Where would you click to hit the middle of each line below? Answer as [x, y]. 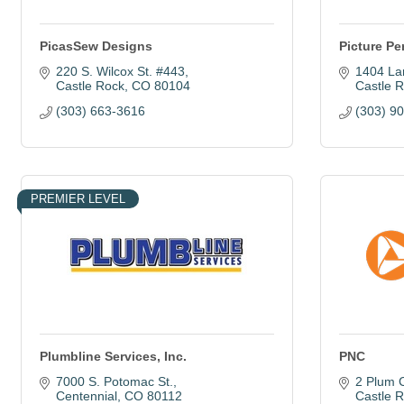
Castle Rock [90, 86]
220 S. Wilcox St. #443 [120, 71]
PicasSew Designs [96, 46]
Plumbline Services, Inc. [113, 356]
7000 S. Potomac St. [114, 381]
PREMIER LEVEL [78, 199]
